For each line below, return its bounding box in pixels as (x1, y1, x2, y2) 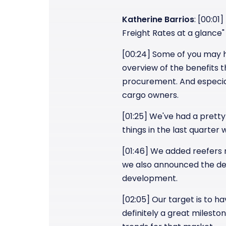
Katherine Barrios (122, 14, 194, 25)
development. (122, 173, 178, 184)
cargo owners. (122, 89, 179, 101)
